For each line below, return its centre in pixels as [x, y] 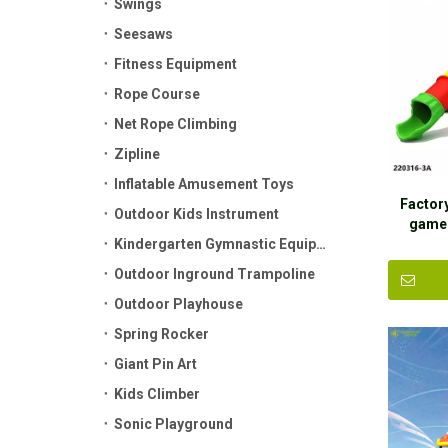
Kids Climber [157, 394]
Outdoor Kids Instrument [196, 214]
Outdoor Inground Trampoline [214, 274]
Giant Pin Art [155, 364]
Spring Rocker [161, 334]
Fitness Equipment [175, 64]
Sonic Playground [173, 424]
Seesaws [143, 34]
